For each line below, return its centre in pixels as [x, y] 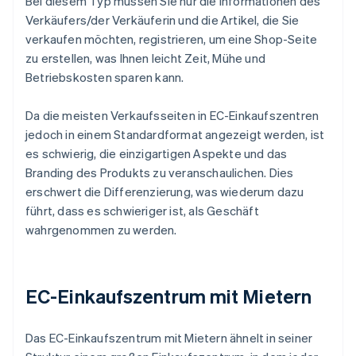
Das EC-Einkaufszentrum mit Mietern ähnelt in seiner [169, 338]
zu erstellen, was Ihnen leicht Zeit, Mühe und [145, 58]
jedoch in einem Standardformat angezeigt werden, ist [175, 135]
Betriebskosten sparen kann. [105, 77]
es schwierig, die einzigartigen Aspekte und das [157, 154]
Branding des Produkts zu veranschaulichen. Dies [160, 173]
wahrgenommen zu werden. [101, 230]
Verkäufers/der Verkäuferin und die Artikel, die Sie [163, 20]
